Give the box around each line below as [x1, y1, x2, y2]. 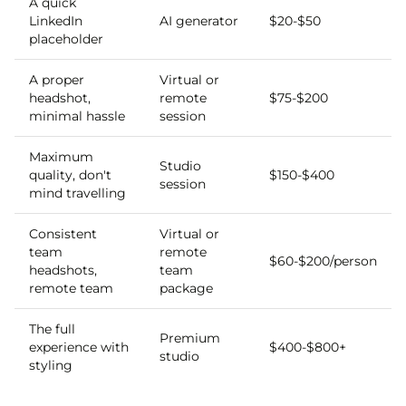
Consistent [29, 226, 97, 242]
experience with [29, 339, 129, 355]
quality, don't [29, 167, 111, 183]
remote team [29, 280, 113, 296]
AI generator [159, 13, 238, 29]
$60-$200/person [269, 253, 377, 269]
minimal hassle [29, 108, 125, 124]
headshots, [29, 262, 97, 278]
